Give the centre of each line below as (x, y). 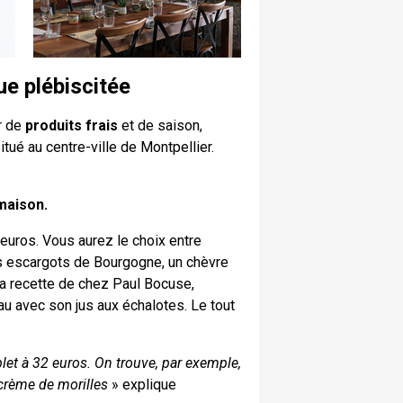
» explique (142, 384)
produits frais (72, 125)
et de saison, (160, 125)
